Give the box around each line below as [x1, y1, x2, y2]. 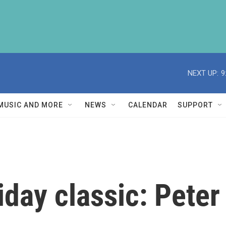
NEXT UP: [188, 68, 218, 78]
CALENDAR [128, 101, 167, 109]
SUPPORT [178, 101, 213, 109]
